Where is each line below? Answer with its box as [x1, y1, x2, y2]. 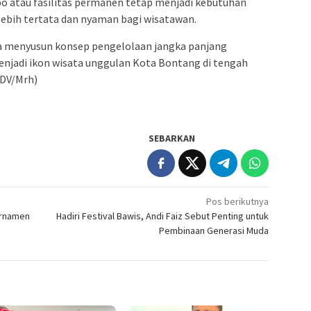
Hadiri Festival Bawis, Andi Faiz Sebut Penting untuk [56, 209, 269, 222]
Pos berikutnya [206, 194, 269, 208]
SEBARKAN [149, 131, 196, 144]
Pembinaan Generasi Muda [159, 224, 269, 237]
